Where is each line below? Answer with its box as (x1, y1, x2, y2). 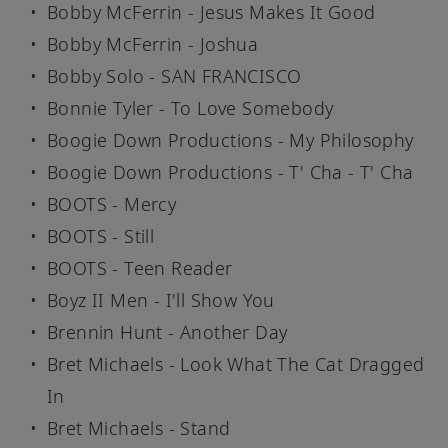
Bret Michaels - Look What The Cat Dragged (47, 352, 425, 377)
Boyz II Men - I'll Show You (47, 288, 275, 313)
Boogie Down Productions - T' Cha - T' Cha (47, 160, 414, 185)
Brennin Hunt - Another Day (47, 320, 288, 345)
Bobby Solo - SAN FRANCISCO (47, 64, 302, 89)
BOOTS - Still (47, 224, 155, 249)
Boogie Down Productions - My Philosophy (47, 128, 414, 153)
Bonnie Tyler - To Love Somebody (47, 96, 334, 121)
